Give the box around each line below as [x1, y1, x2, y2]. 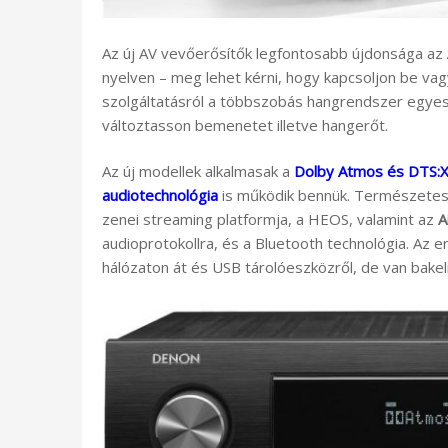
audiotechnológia [102, 185, 218, 206]
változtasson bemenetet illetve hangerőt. [102, 114, 388, 135]
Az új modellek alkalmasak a [102, 161, 294, 182]
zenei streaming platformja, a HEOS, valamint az [102, 209, 438, 230]
